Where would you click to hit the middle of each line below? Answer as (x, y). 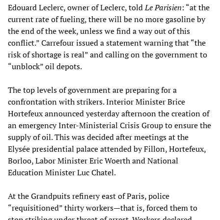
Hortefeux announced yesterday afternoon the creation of (109, 113)
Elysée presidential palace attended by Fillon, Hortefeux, (107, 149)
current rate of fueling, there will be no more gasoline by (107, 19)
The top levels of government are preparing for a (92, 90)
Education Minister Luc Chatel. (62, 172)
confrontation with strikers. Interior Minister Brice (96, 101)
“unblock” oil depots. (45, 66)
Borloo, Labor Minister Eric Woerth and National (93, 160)
